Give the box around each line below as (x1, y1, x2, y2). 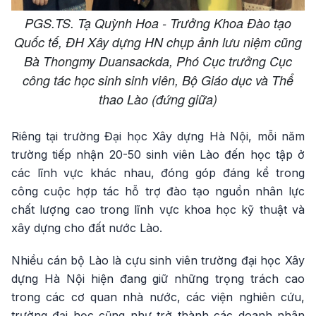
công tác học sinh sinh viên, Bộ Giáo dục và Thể (23, 71, 293, 90)
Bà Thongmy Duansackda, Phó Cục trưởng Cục (24, 52, 292, 71)
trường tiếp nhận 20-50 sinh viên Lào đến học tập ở (11, 147, 305, 162)
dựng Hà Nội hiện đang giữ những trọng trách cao (11, 272, 305, 286)
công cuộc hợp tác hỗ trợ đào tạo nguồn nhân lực (11, 184, 305, 199)
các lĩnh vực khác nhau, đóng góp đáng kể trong (11, 166, 305, 181)
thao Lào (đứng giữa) (99, 90, 217, 109)
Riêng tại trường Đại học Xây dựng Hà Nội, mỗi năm (11, 129, 305, 144)
